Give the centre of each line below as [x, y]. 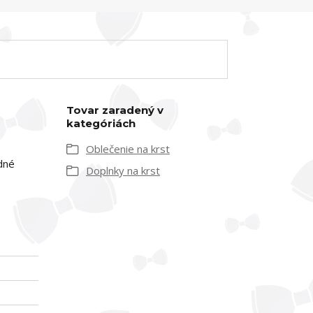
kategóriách [101, 123]
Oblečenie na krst [128, 149]
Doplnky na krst [123, 170]
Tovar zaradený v [115, 110]
